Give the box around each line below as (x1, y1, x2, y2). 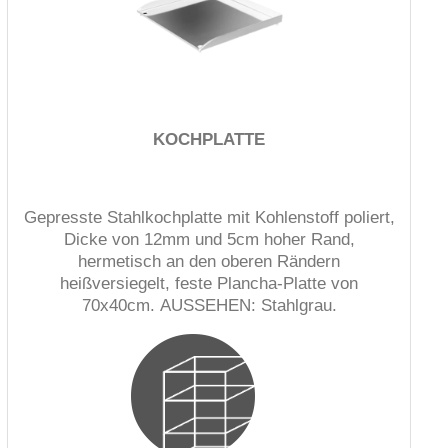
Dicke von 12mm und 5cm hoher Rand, (63, 229, 355, 249)
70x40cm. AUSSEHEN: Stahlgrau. (81, 295, 337, 315)
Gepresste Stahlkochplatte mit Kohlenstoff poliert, (23, 207, 395, 227)
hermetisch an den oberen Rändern (78, 251, 340, 271)
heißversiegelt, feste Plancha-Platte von (60, 273, 358, 293)
